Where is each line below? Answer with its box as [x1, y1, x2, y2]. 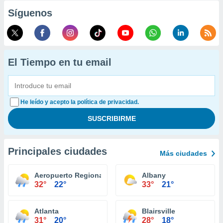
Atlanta [34, 207, 59, 215]
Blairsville [142, 207, 175, 215]
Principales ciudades [8, 146, 107, 157]
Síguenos [8, 7, 52, 18]
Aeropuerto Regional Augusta [34, 171, 135, 179]
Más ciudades [160, 149, 207, 157]
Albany [142, 171, 166, 179]
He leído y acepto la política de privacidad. [20, 99, 139, 106]
